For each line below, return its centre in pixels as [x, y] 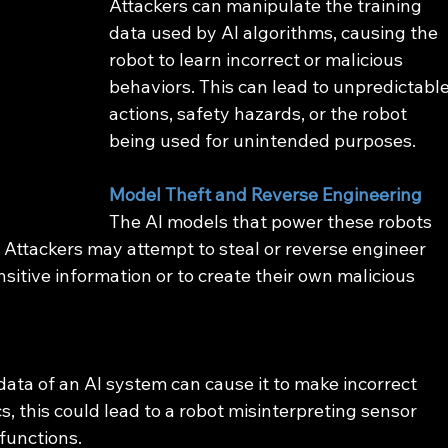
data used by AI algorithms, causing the [276, 33]
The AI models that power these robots [273, 222]
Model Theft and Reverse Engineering [266, 195]
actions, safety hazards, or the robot [260, 114]
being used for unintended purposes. [263, 141]
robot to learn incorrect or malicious [258, 60]
